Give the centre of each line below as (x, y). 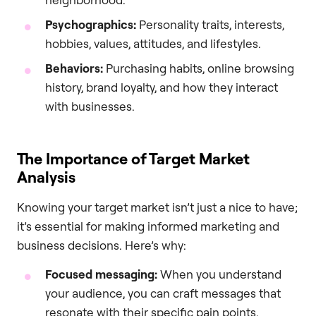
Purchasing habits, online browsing (199, 68)
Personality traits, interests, (210, 24)
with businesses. (90, 106)
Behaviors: (74, 68)
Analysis (46, 176)
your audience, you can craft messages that (163, 293)
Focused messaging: (101, 274)
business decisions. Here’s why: (102, 245)
